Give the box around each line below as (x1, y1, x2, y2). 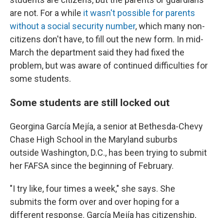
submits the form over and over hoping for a (10, 197, 179, 207)
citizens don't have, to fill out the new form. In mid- (10, 34, 203, 44)
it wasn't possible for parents (83, 8, 195, 18)
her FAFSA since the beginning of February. (10, 161, 174, 171)
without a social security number (10, 21, 135, 31)
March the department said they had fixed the (10, 47, 184, 57)
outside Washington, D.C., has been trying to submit (10, 147, 207, 158)
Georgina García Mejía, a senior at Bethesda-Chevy (10, 121, 203, 131)
